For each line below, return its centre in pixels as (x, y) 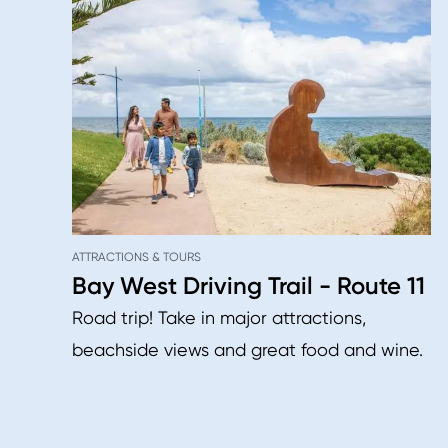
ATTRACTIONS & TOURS (136, 256)
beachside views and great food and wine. (247, 349)
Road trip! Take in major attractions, (219, 317)
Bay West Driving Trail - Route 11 (248, 285)
